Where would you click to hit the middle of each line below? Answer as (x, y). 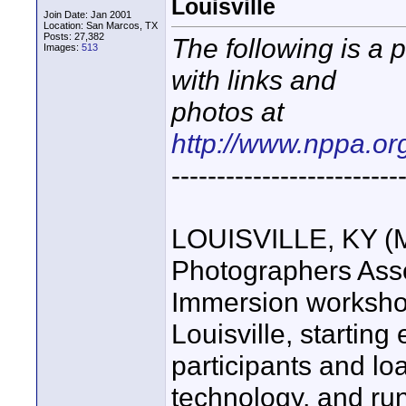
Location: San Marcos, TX (101, 25)
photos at (227, 112)
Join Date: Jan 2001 (87, 14)
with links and (254, 80)
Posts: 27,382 (74, 36)
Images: (63, 47)
